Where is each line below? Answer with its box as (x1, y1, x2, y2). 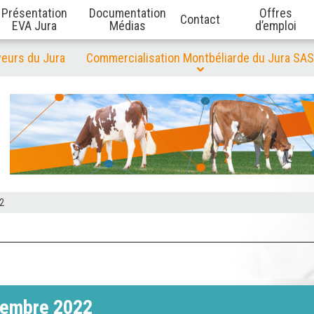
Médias (109, 18, 146, 33)
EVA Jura (11, 18, 57, 33)
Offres (259, 6, 292, 20)
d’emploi (254, 18, 296, 33)
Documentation (89, 6, 167, 20)
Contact (180, 12, 221, 27)
